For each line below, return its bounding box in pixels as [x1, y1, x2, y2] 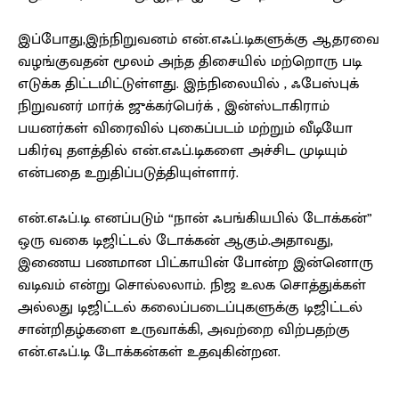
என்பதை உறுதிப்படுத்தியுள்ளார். [18, 160, 239, 186]
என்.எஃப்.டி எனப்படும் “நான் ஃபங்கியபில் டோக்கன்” [18, 206, 371, 232]
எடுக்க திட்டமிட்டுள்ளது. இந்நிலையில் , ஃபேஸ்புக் [18, 71, 359, 97]
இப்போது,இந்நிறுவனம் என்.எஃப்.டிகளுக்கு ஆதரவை [18, 27, 379, 53]
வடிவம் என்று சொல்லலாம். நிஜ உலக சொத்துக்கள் [18, 273, 366, 298]
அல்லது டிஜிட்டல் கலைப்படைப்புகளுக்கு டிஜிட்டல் [18, 295, 362, 321]
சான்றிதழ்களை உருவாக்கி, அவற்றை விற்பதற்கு [18, 317, 350, 343]
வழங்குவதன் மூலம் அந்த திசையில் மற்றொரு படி [18, 49, 362, 75]
